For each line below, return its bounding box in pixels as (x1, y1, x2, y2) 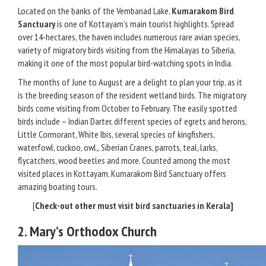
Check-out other (35, 199, 97, 211)
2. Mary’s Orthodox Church (18, 222, 157, 240)
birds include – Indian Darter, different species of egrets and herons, (18, 115, 246, 127)
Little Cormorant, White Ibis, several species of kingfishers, (18, 128, 214, 140)
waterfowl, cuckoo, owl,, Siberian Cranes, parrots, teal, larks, (18, 141, 217, 153)
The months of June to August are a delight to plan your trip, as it (18, 76, 242, 88)
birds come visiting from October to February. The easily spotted (18, 102, 237, 114)
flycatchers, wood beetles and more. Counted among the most (18, 154, 230, 166)
